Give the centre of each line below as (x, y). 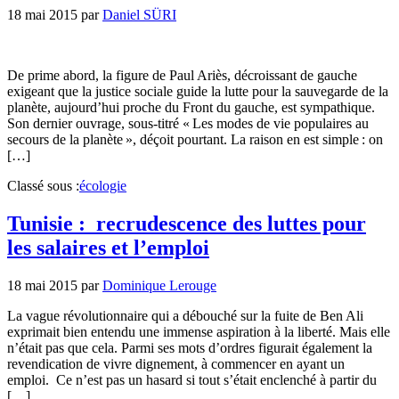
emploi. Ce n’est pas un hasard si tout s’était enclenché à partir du (192, 379)
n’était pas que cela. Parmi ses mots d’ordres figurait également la (190, 347)
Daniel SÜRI (139, 14)
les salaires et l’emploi (108, 247)
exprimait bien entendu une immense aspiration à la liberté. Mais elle (199, 331)
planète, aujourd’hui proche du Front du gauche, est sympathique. (191, 107)
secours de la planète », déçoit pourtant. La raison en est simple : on (195, 139)
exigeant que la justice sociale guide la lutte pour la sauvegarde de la (198, 91)
